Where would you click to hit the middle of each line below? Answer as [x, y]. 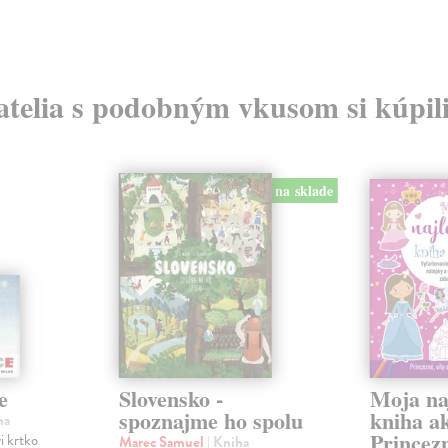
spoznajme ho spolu [210, 421]
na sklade [304, 191]
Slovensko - [170, 399]
